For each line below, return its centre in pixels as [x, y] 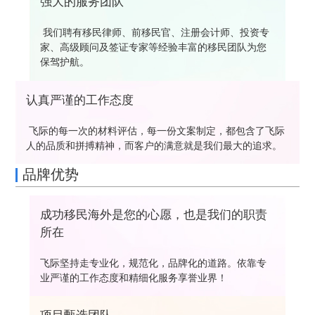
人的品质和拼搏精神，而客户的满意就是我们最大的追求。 [154, 145]
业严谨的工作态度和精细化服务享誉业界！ [133, 278]
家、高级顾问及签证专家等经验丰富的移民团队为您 [153, 47]
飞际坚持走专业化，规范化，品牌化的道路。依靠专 [153, 263]
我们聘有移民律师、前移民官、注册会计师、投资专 [154, 32]
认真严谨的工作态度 [80, 100]
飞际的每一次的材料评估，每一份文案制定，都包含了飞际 [156, 130]
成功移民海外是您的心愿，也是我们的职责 [153, 215]
